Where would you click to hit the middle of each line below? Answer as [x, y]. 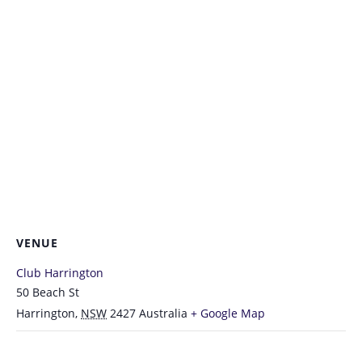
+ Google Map [228, 313]
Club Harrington [60, 272]
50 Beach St [48, 292]
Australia [163, 313]
